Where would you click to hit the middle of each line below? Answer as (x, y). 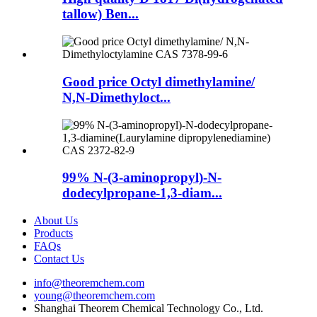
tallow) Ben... (100, 14)
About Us (56, 221)
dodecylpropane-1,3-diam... (142, 193)
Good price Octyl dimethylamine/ (158, 81)
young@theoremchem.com (94, 296)
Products (53, 234)
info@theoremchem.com (89, 283)
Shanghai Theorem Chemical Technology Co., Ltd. (149, 309)
